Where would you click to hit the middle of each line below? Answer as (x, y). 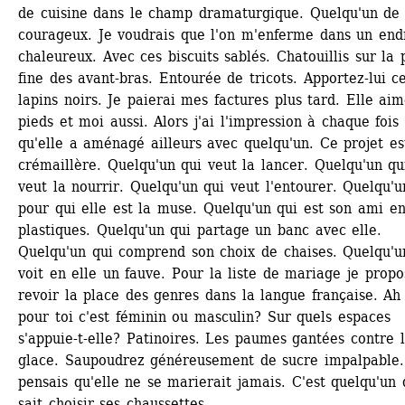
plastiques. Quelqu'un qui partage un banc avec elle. (200, 230)
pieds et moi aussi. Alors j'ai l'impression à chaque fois (209, 122)
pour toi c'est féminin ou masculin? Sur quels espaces (204, 317)
